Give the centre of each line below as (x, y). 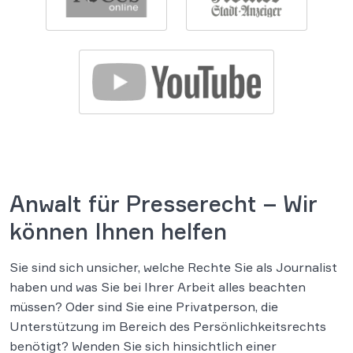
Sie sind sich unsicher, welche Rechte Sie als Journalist (173, 267)
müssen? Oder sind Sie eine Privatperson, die (144, 306)
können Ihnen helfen (118, 231)
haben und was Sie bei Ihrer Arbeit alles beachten (158, 286)
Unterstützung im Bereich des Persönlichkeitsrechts (168, 326)
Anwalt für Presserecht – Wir (163, 203)
